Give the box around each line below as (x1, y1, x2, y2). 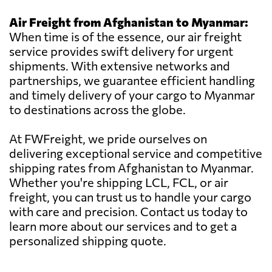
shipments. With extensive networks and (9, 58, 230, 73)
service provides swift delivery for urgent (9, 44, 233, 59)
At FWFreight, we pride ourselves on (9, 131, 207, 146)
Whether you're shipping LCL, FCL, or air (9, 175, 228, 190)
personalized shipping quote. (9, 233, 166, 248)
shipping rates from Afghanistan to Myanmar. (9, 160, 254, 175)
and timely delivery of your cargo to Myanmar (9, 87, 255, 103)
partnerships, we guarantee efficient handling (9, 73, 255, 88)
